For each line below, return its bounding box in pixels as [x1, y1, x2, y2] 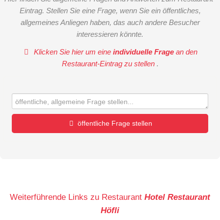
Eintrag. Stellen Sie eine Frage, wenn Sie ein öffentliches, [19, 6, 201, 15]
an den [174, 48, 198, 56]
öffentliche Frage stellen [77, 119, 152, 128]
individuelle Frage [113, 48, 174, 56]
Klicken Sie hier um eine [32, 48, 113, 56]
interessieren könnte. [77, 29, 143, 38]
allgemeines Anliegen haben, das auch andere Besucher [20, 18, 200, 27]
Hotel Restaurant [144, 192, 210, 202]
